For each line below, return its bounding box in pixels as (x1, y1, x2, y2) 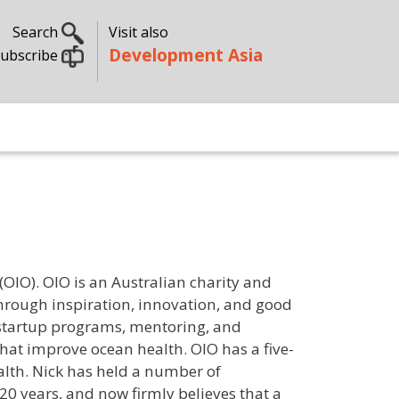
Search (12, 22, 61, 42)
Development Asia (108, 43, 263, 67)
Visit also (108, 22, 168, 42)
